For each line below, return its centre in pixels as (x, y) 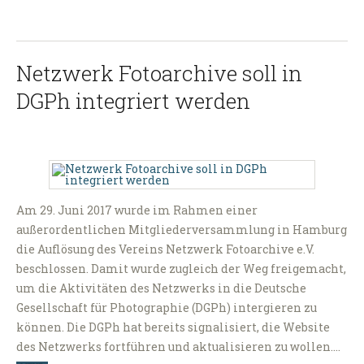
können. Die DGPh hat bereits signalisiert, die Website (173, 327)
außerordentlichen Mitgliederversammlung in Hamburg (182, 230)
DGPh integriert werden (133, 101)
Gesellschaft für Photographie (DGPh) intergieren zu (167, 308)
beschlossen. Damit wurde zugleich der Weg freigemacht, (181, 269)
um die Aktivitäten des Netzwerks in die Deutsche (161, 288)
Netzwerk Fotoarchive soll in (159, 74)
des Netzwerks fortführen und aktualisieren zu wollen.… (178, 347)
